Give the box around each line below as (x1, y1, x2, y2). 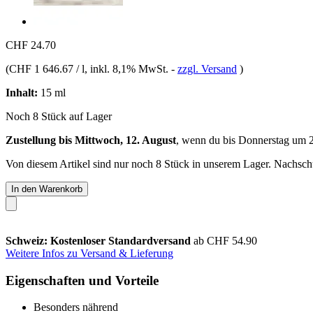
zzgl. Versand (177, 62, 237, 75)
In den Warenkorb (11, 183, 82, 194)
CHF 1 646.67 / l (9, 62, 85, 75)
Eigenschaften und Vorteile (6, 272, 159, 288)
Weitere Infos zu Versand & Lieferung (6, 247, 173, 259)
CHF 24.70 (6, 38, 56, 51)
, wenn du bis (176, 133, 238, 146)
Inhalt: (6, 86, 38, 99)
